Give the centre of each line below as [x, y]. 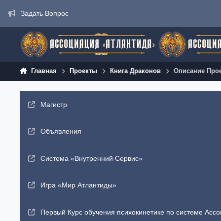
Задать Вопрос [44, 13]
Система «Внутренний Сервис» [91, 158]
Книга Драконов [136, 71]
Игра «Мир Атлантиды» [78, 185]
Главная [44, 71]
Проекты [84, 71]
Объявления [61, 131]
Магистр [54, 104]
